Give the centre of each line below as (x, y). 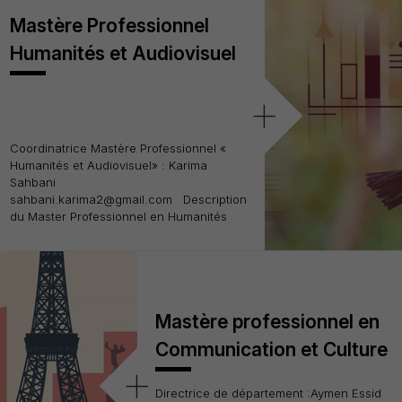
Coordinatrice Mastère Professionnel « (118, 149)
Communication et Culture (271, 349)
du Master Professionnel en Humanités (118, 217)
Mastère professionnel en (267, 321)
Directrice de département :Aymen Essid (268, 393)
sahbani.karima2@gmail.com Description (128, 200)
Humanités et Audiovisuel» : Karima (108, 166)
